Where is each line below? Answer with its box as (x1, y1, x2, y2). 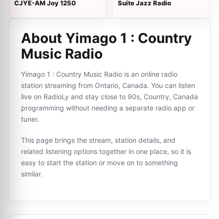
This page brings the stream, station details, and (21, 136, 175, 144)
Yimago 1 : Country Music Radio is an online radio (21, 70, 177, 78)
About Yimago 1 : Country (21, 30, 192, 46)
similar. (21, 170, 43, 178)
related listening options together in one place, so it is (21, 147, 191, 155)
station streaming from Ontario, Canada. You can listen (21, 81, 195, 89)
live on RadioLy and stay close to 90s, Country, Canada (21, 92, 198, 101)
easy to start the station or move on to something (21, 158, 178, 167)
